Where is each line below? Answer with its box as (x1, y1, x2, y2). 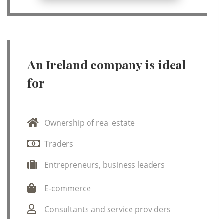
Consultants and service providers (44, 203, 171, 215)
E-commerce (44, 182, 91, 194)
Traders (44, 138, 73, 149)
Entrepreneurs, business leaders (44, 159, 165, 170)
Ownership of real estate (44, 117, 135, 128)
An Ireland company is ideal (27, 56, 187, 72)
